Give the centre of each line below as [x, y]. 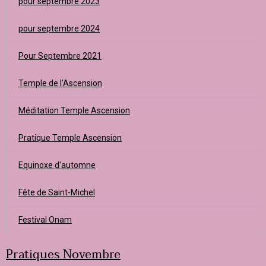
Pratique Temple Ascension [70, 138]
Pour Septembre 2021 [60, 56]
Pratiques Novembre [63, 255]
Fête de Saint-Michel [57, 192]
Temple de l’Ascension [60, 83]
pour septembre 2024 [59, 28]
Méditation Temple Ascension [74, 110]
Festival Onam [45, 220]
